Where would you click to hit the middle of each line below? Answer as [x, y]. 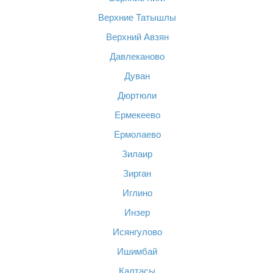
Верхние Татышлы [137, 17]
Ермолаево [137, 134]
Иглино [137, 193]
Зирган [137, 173]
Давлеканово [137, 56]
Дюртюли [137, 95]
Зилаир [137, 154]
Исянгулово [137, 232]
